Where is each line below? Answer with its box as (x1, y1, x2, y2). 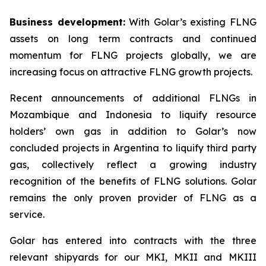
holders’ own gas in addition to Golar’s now (9, 125, 256, 137)
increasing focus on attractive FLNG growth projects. (9, 66, 252, 78)
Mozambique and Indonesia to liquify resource (9, 109, 256, 121)
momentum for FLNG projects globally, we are (9, 49, 256, 61)
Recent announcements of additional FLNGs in (9, 92, 256, 104)
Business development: (9, 16, 125, 28)
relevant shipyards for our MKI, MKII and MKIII (9, 251, 256, 263)
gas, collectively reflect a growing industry (9, 159, 256, 170)
